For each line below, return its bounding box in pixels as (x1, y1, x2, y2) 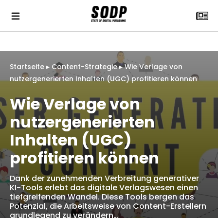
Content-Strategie (52, 62, 117, 72)
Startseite (10, 62, 44, 72)
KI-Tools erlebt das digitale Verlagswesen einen (10, 182, 198, 193)
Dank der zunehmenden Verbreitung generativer (10, 173, 199, 184)
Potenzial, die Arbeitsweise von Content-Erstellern (10, 200, 206, 212)
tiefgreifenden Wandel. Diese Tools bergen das (10, 191, 194, 202)
